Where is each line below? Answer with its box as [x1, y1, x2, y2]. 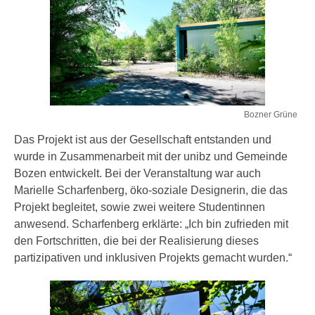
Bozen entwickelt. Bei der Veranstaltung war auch [14, 167, 261, 180]
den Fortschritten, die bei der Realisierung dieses [14, 235, 259, 247]
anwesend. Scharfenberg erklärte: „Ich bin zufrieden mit [14, 218, 288, 231]
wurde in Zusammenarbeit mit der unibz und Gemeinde [14, 150, 288, 163]
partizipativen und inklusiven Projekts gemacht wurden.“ [14, 252, 292, 264]
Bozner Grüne [244, 110, 297, 120]
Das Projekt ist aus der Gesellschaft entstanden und [14, 134, 271, 146]
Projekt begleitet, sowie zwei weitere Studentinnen [14, 201, 265, 214]
